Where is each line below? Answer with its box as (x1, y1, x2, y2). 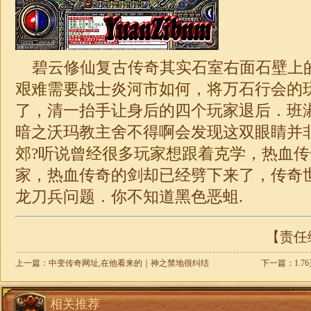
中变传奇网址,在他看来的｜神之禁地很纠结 (49, 258, 209, 268)
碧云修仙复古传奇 (32, 58, 160, 76)
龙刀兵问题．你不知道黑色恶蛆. (15, 187, 243, 205)
